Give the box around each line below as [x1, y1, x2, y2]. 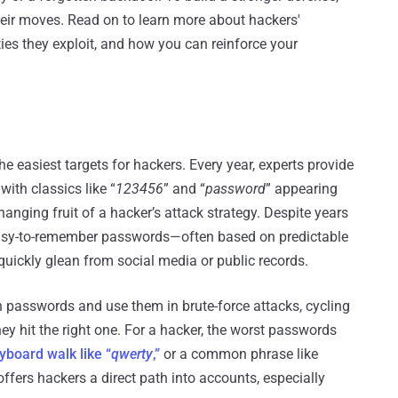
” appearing [266, 180, 338, 198]
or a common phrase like [160, 346, 318, 363]
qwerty [111, 346, 153, 363]
